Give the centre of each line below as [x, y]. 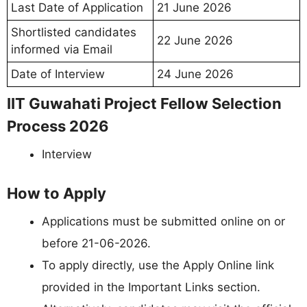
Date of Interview [58, 74]
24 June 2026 [195, 74]
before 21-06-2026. [96, 243]
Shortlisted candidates [74, 32]
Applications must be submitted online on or [163, 221]
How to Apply [57, 193]
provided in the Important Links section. [151, 287]
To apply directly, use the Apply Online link [158, 265]
